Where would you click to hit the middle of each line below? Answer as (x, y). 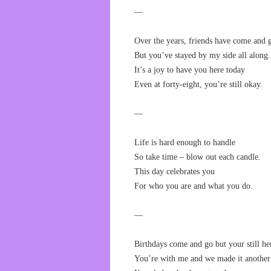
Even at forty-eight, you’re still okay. (198, 84)
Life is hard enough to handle (185, 142)
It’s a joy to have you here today (190, 70)
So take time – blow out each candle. (198, 157)
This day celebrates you (175, 171)
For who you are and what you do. (194, 186)
